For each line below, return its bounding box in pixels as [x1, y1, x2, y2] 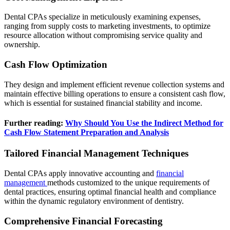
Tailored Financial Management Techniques [4, 148, 188, 159]
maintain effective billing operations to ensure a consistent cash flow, [4, 89, 225, 98]
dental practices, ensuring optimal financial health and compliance [4, 187, 216, 197]
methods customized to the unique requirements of [47, 178, 209, 187]
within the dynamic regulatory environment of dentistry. [4, 197, 184, 206]
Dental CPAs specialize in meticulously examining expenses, [4, 12, 201, 22]
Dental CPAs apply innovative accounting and [4, 169, 156, 178]
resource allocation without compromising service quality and [4, 31, 202, 40]
